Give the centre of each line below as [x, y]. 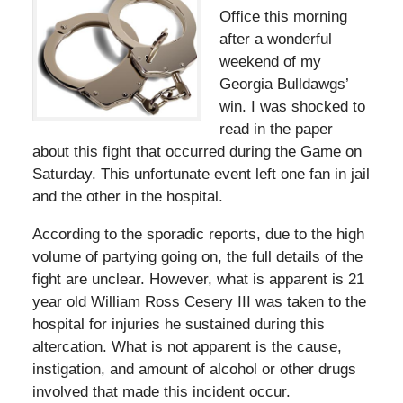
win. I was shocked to [292, 107]
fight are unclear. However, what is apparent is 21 [198, 280]
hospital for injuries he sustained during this [178, 325]
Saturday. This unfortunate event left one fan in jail [201, 175]
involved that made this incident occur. [161, 392]
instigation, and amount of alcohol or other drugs [194, 370]
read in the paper [276, 130]
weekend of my [270, 62]
